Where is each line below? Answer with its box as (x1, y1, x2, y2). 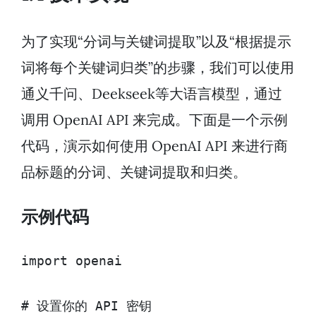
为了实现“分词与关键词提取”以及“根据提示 (21, 32, 291, 51)
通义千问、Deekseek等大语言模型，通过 (21, 85, 282, 103)
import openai (21, 254, 122, 269)
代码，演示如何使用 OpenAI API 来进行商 (21, 137, 288, 155)
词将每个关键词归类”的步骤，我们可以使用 (21, 59, 294, 77)
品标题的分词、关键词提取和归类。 (21, 163, 247, 181)
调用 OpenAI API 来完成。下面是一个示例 (21, 111, 288, 129)
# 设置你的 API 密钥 (21, 299, 152, 314)
